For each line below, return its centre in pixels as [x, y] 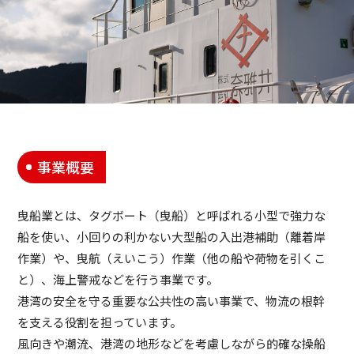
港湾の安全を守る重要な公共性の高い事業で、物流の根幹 [171, 300]
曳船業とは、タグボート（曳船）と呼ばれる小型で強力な [172, 215]
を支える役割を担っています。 [100, 322]
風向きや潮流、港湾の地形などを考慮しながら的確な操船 [172, 343]
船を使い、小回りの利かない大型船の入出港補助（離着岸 [172, 236]
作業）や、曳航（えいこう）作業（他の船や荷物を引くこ [172, 258]
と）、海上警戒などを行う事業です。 [118, 279]
